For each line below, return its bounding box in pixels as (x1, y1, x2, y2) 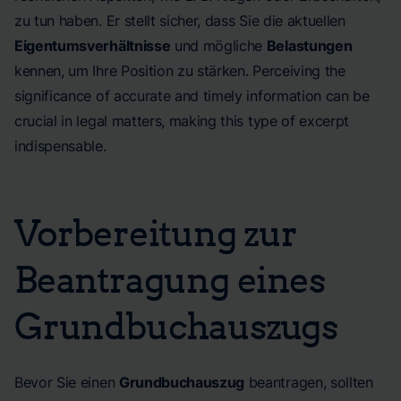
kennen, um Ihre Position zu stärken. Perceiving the (14, 62, 346, 80)
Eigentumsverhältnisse (14, 37, 171, 55)
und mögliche (170, 37, 267, 55)
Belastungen (266, 37, 353, 55)
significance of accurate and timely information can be (14, 87, 370, 105)
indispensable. (14, 137, 107, 155)
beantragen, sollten (244, 373, 373, 391)
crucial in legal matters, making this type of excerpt (14, 112, 350, 130)
